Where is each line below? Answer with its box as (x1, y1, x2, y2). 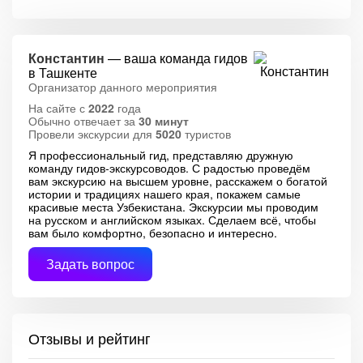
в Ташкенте (28, 63, 97, 82)
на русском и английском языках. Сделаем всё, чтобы (28, 211, 316, 228)
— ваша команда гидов (105, 49, 248, 67)
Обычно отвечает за (28, 113, 139, 129)
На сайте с (28, 100, 88, 116)
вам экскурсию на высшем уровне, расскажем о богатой (28, 173, 327, 189)
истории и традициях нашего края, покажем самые (28, 186, 301, 202)
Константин (28, 49, 105, 67)
